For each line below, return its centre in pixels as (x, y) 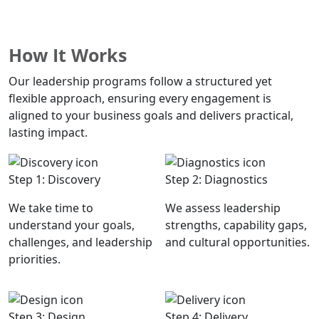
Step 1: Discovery (54, 179)
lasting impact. (48, 133)
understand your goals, (72, 225)
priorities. (35, 259)
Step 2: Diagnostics (216, 179)
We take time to (51, 208)
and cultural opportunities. (237, 242)
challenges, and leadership (80, 242)
